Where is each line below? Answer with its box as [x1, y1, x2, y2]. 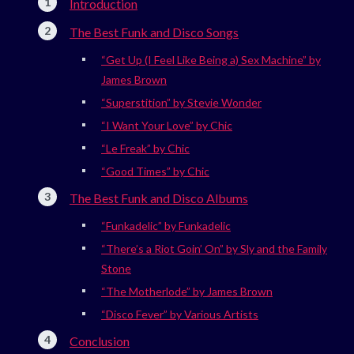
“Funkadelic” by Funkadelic [101, 218, 231, 232]
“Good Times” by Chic [101, 164, 209, 178]
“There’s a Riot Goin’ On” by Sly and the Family [101, 241, 327, 255]
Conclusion [70, 333, 130, 348]
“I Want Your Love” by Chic [101, 118, 232, 132]
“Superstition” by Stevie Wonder [101, 95, 262, 109]
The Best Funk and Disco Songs [70, 24, 239, 40]
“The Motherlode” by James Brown [101, 284, 273, 298]
